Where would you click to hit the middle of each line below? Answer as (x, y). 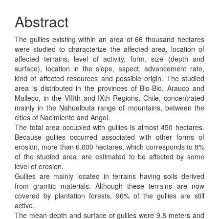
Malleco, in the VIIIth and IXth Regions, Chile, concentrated (109, 98)
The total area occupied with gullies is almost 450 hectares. (109, 127)
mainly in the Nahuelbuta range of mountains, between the (109, 107)
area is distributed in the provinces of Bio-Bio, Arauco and (109, 88)
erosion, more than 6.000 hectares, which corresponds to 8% (109, 146)
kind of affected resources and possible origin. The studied (109, 78)
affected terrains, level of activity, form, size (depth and (109, 58)
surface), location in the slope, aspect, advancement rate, (109, 68)
